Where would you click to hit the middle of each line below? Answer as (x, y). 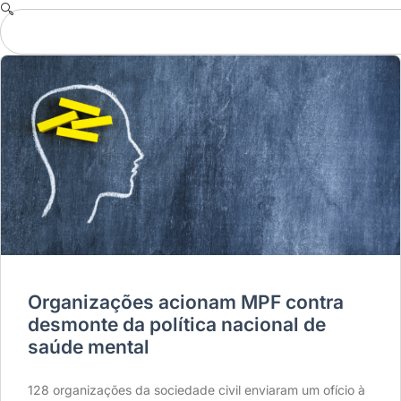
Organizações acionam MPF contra (186, 302)
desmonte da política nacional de (177, 324)
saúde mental (89, 347)
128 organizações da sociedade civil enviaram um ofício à (196, 390)
